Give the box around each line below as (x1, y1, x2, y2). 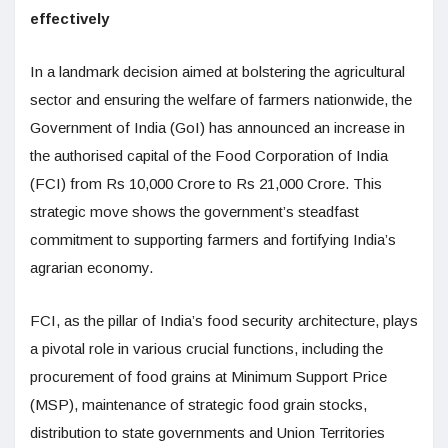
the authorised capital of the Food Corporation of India (30, 146, 388, 164)
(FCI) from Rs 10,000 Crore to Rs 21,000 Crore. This (30, 174, 382, 192)
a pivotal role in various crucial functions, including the (30, 339, 383, 357)
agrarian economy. (30, 258, 153, 276)
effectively (30, 9, 109, 27)
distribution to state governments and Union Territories (30, 423, 385, 441)
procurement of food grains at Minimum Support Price (30, 367, 387, 385)
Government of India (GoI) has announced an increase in (30, 118, 405, 136)
